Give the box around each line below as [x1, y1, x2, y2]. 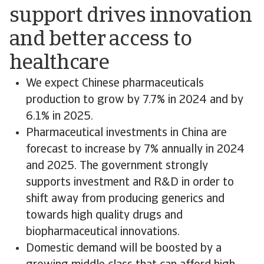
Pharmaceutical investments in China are [26, 127, 227, 139]
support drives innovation [9, 6, 252, 27]
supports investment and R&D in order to [26, 177, 234, 189]
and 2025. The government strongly [26, 160, 208, 172]
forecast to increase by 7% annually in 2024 [26, 144, 245, 156]
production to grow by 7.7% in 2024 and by [26, 94, 243, 106]
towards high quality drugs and [26, 210, 183, 222]
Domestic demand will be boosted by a [26, 243, 222, 255]
